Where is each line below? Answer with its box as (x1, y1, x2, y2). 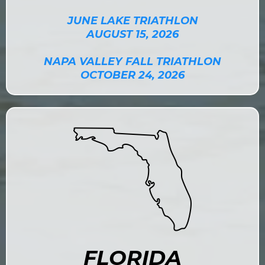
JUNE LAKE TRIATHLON (67, 14, 198, 27)
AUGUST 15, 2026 (86, 28, 179, 41)
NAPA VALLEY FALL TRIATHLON (44, 55, 221, 68)
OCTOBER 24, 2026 (80, 69, 185, 82)
